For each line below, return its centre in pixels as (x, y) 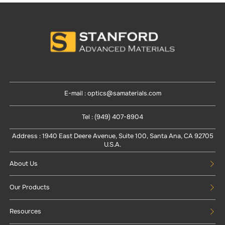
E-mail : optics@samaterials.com (113, 94)
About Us (23, 163)
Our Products (29, 188)
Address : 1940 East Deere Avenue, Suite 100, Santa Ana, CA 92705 (113, 136)
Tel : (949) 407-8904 (113, 117)
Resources (25, 211)
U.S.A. (113, 144)
